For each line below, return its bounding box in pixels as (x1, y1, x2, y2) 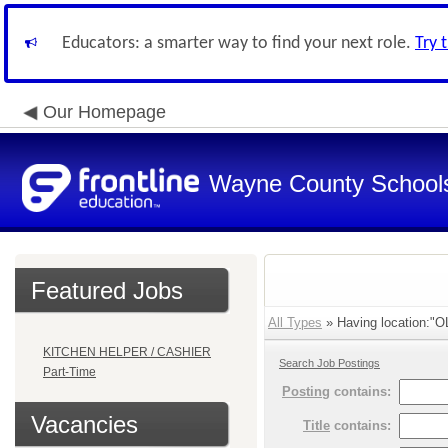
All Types (268, 315, 322, 330)
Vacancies (31, 411, 138, 438)
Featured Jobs (31, 277, 183, 304)
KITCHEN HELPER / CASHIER (43, 345, 211, 359)
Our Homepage (43, 102, 166, 122)
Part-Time (43, 365, 96, 379)
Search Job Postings (279, 357, 380, 369)
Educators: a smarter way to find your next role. (62, 34, 415, 53)
